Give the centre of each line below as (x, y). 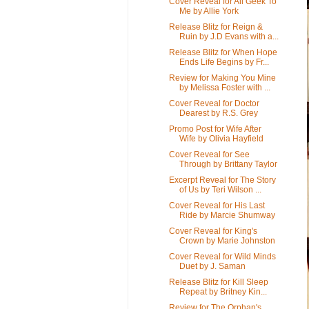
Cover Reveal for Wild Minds (222, 256)
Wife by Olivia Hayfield (221, 138)
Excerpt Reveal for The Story (222, 180)
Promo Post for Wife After (215, 129)
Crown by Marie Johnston (227, 240)
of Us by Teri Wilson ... (220, 189)
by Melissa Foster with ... (225, 87)
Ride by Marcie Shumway (227, 215)
